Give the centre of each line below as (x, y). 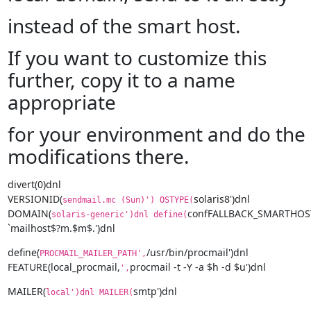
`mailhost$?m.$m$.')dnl (61, 228)
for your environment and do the (156, 134)
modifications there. (98, 156)
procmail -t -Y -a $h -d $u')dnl (197, 267)
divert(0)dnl (34, 184)
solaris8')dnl (221, 199)
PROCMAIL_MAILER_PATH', (93, 253)
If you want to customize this (137, 58)
